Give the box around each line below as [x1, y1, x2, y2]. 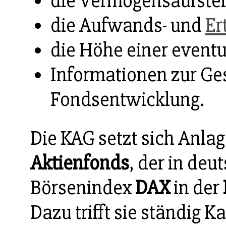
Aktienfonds [30, 151, 129, 176]
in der [170, 176, 223, 201]
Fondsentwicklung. [50, 87, 204, 112]
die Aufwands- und [50, 13, 205, 38]
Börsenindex [30, 176, 135, 201]
